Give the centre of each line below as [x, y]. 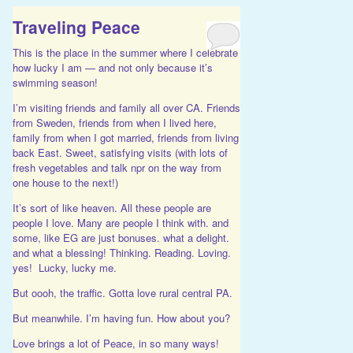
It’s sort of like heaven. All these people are [111, 207]
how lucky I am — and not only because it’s [112, 67]
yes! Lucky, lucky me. [64, 267]
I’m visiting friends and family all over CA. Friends [126, 107]
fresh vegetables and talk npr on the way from [117, 167]
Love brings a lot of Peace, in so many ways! [115, 343]
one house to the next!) [65, 182]
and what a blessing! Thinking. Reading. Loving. [121, 252]
